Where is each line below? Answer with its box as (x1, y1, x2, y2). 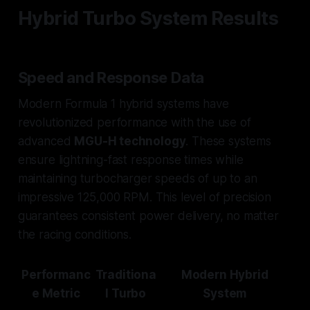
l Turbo (105, 286, 147, 301)
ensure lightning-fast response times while (17, 153, 244, 167)
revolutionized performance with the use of (17, 116, 251, 130)
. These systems (185, 134, 271, 149)
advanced (17, 134, 75, 149)
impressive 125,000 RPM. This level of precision (17, 190, 271, 205)
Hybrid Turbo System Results (17, 7, 279, 30)
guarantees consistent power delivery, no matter (17, 209, 279, 224)
